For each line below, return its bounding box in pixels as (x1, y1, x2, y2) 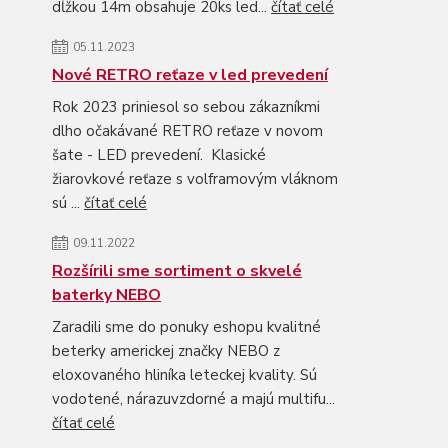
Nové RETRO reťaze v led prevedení (52, 64, 328, 86)
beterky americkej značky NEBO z (52, 341, 280, 361)
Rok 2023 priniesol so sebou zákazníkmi (52, 97, 320, 117)
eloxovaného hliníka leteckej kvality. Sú (52, 365, 317, 385)
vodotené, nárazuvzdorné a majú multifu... (52, 389, 335, 409)
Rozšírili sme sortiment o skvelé (52, 260, 302, 282)
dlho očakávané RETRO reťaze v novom (52, 121, 323, 141)
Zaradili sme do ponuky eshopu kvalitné (52, 317, 321, 337)
